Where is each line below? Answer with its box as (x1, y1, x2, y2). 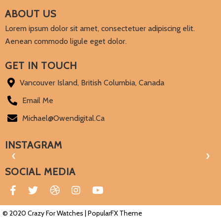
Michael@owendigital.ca (22, 113, 105, 123)
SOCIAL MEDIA (5, 166, 75, 178)
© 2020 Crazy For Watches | (2, 209, 88, 218)
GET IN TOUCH (5, 60, 77, 72)
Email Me (22, 96, 53, 106)
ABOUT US (5, 8, 56, 20)
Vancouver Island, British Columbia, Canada (20, 78, 164, 88)
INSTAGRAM (5, 139, 62, 151)
